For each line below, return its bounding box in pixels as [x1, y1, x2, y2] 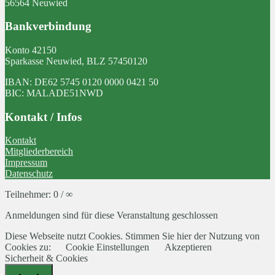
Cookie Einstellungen [66, 242, 149, 253]
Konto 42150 [5, 44, 56, 55]
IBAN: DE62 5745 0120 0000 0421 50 [5, 76, 158, 87]
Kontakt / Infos [5, 110, 82, 123]
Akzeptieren [165, 242, 212, 253]
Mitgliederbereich [5, 146, 73, 157]
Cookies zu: [5, 242, 53, 253]
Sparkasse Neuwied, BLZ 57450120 [5, 55, 147, 66]
